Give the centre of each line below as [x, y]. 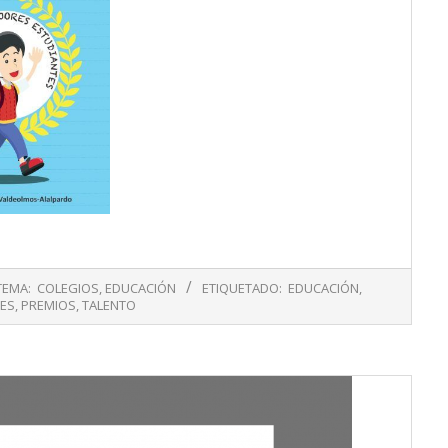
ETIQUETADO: [242, 288]
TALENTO [108, 305]
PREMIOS [48, 305]
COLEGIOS [68, 288]
